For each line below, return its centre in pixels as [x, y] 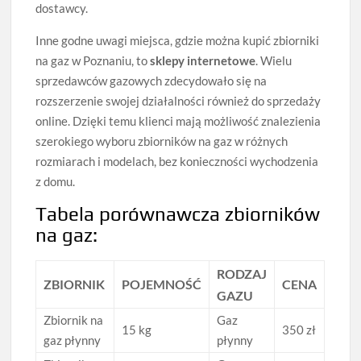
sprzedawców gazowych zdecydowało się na [151, 80]
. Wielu [274, 60]
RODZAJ [242, 273]
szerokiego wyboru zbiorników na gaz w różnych [162, 141]
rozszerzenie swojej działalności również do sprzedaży [178, 100]
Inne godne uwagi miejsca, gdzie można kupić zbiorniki [178, 40]
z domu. [56, 181]
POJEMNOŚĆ [162, 284]
